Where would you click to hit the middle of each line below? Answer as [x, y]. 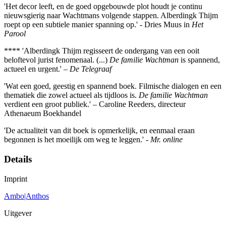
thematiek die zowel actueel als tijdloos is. [71, 95]
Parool [15, 34]
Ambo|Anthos [26, 196]
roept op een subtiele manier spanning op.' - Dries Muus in [98, 25]
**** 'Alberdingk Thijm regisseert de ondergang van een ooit [102, 51]
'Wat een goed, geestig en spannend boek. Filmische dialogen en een [113, 86]
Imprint [16, 179]
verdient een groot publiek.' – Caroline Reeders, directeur [95, 104]
